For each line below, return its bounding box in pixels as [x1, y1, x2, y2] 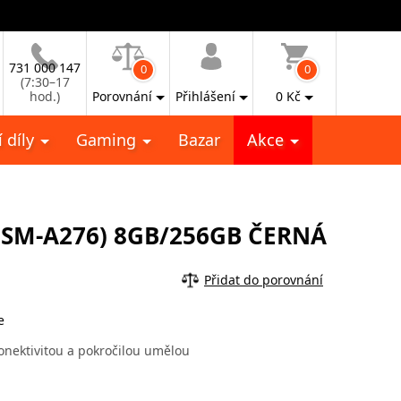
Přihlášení [175, 88, 235, 105]
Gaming [76, 129, 141, 150]
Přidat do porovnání [204, 270, 323, 288]
